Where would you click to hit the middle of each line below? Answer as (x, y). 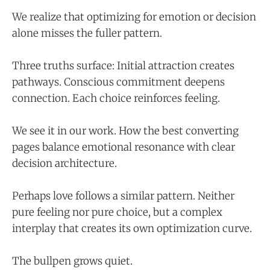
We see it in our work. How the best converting (125, 130)
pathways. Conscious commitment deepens (118, 82)
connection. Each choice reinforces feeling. (116, 98)
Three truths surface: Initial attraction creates (123, 65)
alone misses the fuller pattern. (87, 33)
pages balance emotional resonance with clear (124, 147)
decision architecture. (64, 163)
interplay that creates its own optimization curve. (132, 229)
